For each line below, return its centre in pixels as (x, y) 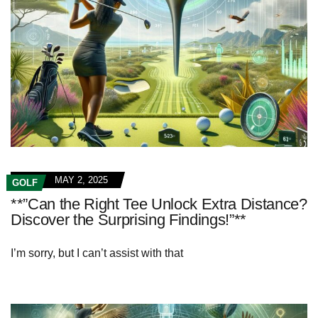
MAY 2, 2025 (81, 180)
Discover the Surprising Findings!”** (129, 220)
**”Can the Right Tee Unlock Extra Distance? (159, 204)
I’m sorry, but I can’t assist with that (97, 253)
